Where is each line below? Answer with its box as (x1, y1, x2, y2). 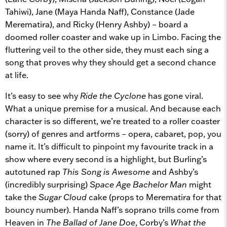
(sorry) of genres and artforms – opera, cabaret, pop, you (5, 128, 221, 139)
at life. (5, 69, 28, 80)
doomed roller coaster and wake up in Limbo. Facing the (5, 31, 221, 42)
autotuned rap (5, 166, 62, 177)
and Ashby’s (152, 166, 198, 177)
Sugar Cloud (39, 192, 89, 202)
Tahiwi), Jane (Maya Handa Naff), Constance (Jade (5, 6, 195, 17)
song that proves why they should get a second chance (5, 57, 216, 67)
